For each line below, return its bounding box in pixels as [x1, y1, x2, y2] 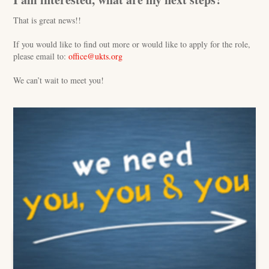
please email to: [13, 50, 69, 62]
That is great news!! [13, 14, 82, 26]
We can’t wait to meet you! [13, 74, 104, 86]
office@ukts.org [68, 50, 123, 62]
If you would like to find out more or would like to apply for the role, [13, 38, 251, 50]
